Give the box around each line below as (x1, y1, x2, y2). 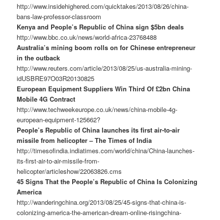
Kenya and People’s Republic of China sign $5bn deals (17, 22, 184, 32)
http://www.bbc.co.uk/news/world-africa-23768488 (17, 32, 157, 42)
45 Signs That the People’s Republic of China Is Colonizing (17, 177, 198, 187)
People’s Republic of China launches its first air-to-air (17, 125, 180, 135)
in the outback (17, 53, 60, 63)
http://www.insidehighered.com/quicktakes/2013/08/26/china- (17, 1, 189, 11)
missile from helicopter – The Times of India (17, 136, 152, 145)
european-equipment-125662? (17, 115, 101, 125)
